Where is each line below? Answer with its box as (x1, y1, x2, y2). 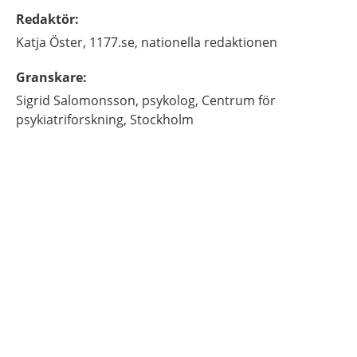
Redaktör (16, 10, 75, 28)
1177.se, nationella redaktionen (89, 33, 277, 51)
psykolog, (142, 92, 198, 109)
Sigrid (16, 92, 50, 109)
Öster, (49, 33, 86, 51)
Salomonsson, (53, 92, 139, 109)
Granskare (16, 69, 83, 86)
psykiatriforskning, (16, 111, 127, 128)
